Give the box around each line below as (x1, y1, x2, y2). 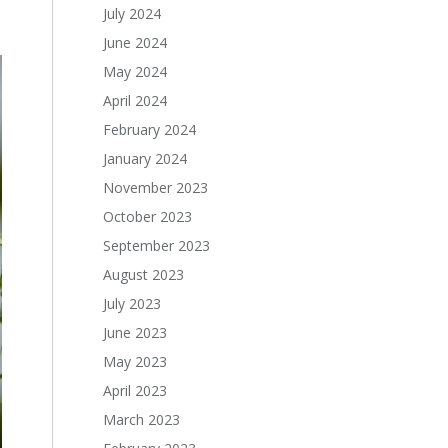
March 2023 (103, 410, 180, 429)
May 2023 (103, 352, 167, 371)
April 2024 (103, 91, 167, 110)
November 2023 (103, 178, 208, 197)
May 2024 (103, 62, 167, 81)
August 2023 (103, 265, 184, 284)
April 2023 (103, 381, 167, 400)
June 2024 (103, 33, 167, 52)
